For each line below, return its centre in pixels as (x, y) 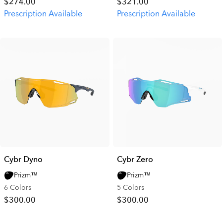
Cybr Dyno (23, 159)
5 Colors (130, 187)
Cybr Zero (135, 159)
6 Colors (18, 187)
